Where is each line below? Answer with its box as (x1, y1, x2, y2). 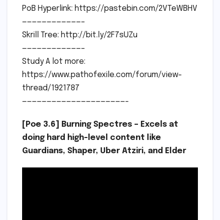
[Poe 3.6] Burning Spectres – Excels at (22, 120, 178, 129)
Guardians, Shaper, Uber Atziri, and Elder (22, 147, 186, 156)
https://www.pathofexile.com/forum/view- (22, 71, 182, 80)
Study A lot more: (22, 57, 85, 66)
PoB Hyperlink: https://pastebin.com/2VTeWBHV (22, 4, 197, 13)
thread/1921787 (22, 84, 80, 93)
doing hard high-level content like (22, 134, 161, 142)
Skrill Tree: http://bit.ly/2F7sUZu (22, 31, 137, 40)
